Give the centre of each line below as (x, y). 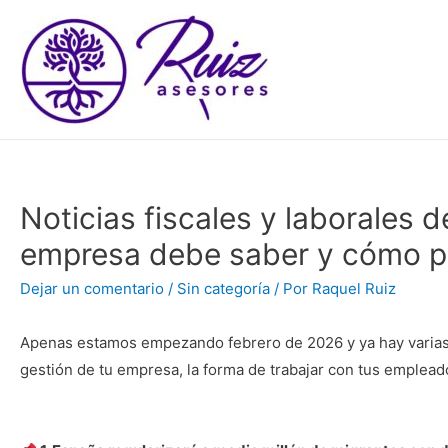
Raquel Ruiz (354, 288)
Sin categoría (223, 288)
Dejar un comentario (92, 288)
